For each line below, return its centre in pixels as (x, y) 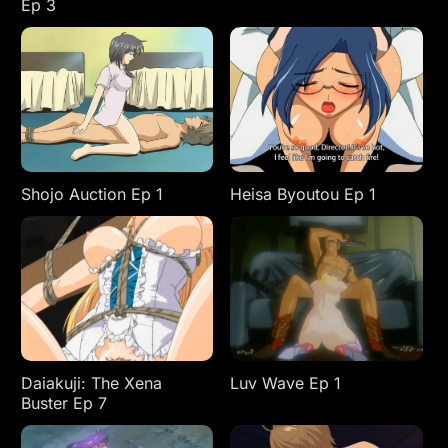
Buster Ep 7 (63, 402)
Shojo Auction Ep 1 (91, 193)
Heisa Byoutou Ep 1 (303, 193)
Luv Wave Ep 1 (286, 382)
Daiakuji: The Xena (91, 382)
